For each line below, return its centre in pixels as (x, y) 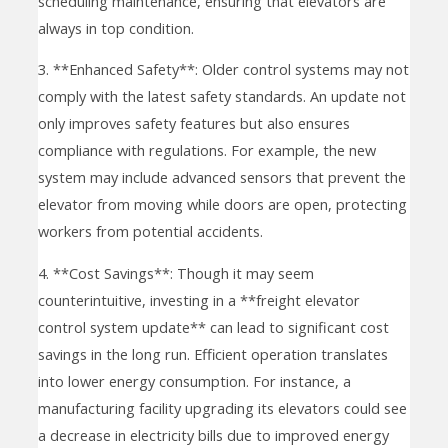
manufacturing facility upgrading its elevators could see (222, 407)
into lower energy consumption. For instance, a (194, 380)
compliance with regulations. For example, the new (206, 150)
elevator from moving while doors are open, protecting (222, 204)
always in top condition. (115, 27)
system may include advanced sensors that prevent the (221, 177)
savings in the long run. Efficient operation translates (212, 353)
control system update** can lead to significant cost (213, 326)
